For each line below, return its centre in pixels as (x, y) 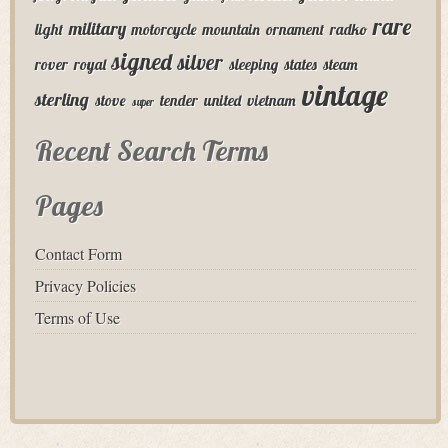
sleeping (253, 64)
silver (200, 62)
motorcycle (164, 29)
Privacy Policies (85, 285)
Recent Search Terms (151, 150)
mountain (231, 29)
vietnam (271, 100)
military (97, 28)
